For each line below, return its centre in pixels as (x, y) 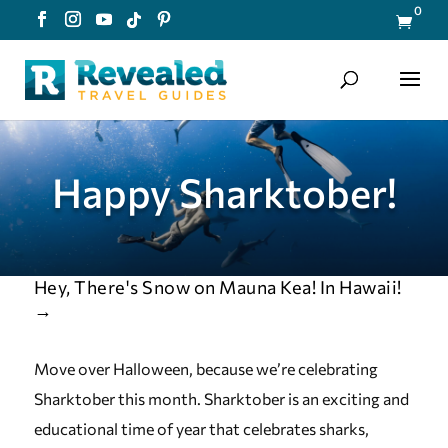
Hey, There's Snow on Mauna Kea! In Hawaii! (217, 287)
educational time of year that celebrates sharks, (201, 428)
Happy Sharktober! (224, 191)
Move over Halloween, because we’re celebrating (205, 368)
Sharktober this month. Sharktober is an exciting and (221, 398)
